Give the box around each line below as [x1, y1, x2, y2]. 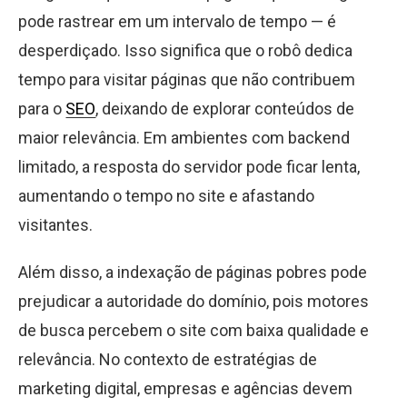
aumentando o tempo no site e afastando [18, 186, 314, 205]
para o [18, 99, 65, 118]
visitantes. [18, 215, 93, 234]
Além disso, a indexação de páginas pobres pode [18, 263, 367, 282]
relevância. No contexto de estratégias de [18, 350, 317, 369]
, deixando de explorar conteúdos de [95, 99, 354, 118]
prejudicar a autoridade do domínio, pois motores [18, 292, 369, 311]
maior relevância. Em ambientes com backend [18, 128, 350, 147]
